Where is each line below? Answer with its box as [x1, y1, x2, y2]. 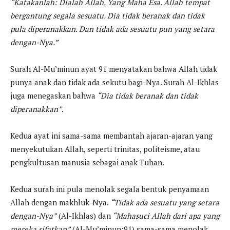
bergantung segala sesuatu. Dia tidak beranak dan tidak [10, 10, 205, 21]
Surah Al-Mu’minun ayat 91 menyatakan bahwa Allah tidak [10, 64, 217, 74]
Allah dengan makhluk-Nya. [10, 197, 110, 208]
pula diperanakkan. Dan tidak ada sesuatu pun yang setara [10, 24, 215, 34]
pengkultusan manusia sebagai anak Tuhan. [10, 157, 164, 168]
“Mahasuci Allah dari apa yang [111, 210, 220, 221]
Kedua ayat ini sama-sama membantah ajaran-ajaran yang [10, 130, 213, 141]
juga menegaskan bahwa [10, 90, 95, 101]
